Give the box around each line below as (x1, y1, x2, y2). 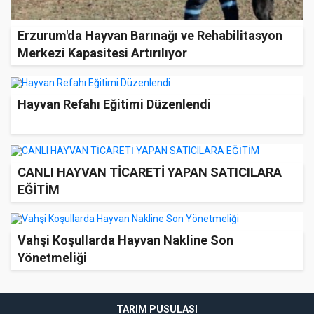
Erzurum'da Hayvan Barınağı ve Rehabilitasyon (18, 28, 282, 43)
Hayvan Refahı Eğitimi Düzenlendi (18, 96, 211, 111)
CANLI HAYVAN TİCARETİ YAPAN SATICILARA (18, 164, 282, 179)
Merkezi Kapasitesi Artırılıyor (18, 46, 187, 61)
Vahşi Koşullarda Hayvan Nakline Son (18, 233, 233, 248)
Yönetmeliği (18, 250, 87, 266)
